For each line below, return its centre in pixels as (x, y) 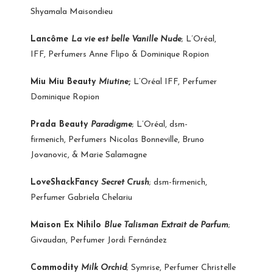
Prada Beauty (61, 124)
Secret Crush (125, 182)
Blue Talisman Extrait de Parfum (166, 225)
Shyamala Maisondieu (72, 12)
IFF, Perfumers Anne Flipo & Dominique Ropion (120, 54)
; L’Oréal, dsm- (160, 124)
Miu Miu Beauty (65, 82)
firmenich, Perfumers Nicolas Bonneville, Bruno (117, 140)
